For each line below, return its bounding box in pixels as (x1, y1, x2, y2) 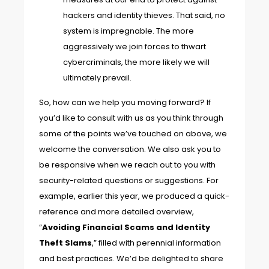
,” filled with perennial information (92, 237, 221, 249)
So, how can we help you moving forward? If (39, 96, 211, 108)
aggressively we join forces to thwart (63, 40, 206, 52)
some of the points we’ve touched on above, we (39, 127, 227, 139)
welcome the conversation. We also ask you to (39, 143, 221, 155)
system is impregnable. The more (63, 25, 194, 37)
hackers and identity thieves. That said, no (63, 9, 225, 21)
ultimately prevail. (63, 71, 131, 83)
